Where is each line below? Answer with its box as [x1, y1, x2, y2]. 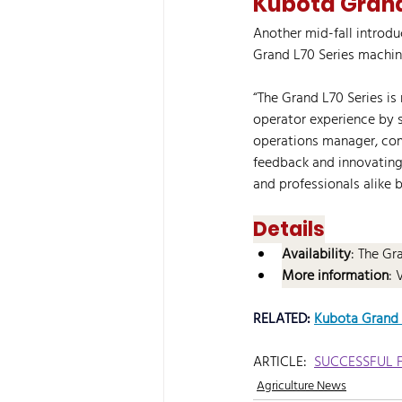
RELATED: [253, 308, 314, 331]
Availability [282, 243, 351, 267]
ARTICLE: [253, 351, 314, 374]
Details [253, 215, 325, 243]
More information [282, 265, 389, 288]
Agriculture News [257, 376, 346, 397]
